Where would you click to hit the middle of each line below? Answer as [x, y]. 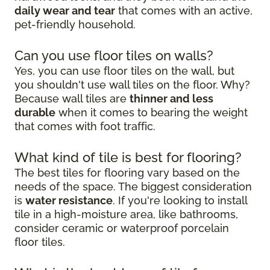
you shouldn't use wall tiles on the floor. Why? [132, 85]
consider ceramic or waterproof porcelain [122, 228]
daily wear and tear [65, 11]
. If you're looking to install [180, 201]
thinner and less [171, 99]
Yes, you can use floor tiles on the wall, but [124, 71]
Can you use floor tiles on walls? [114, 56]
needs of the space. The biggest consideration [133, 187]
